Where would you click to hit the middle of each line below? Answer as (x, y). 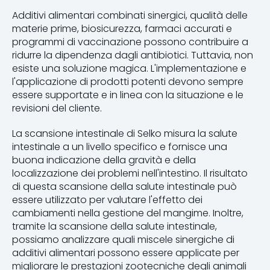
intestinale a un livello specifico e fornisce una (120, 146)
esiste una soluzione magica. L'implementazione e (129, 68)
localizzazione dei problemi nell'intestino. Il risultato (130, 173)
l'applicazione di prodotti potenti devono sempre (128, 81)
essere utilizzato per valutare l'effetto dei (107, 199)
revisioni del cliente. (58, 108)
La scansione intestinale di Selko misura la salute (125, 133)
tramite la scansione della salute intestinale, (115, 226)
